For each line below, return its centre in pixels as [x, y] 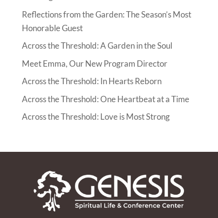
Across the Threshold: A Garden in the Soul [97, 46]
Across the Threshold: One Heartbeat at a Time [105, 99]
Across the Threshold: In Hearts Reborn [91, 81]
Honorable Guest [52, 28]
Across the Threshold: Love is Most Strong [96, 117]
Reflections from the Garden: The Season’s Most [106, 14]
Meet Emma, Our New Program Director [94, 63]
